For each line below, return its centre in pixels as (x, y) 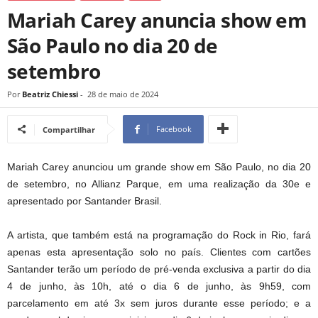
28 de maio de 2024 (123, 94)
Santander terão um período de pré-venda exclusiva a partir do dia (159, 269)
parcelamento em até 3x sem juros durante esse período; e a (159, 303)
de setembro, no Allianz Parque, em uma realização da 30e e (159, 184)
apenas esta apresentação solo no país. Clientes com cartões (159, 252)
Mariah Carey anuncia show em (157, 20)
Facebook (174, 129)
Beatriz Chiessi (50, 94)
